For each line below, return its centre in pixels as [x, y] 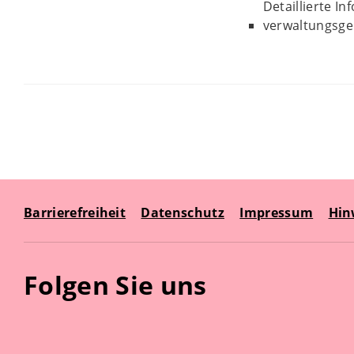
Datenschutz [183, 213]
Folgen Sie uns [115, 285]
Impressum [277, 213]
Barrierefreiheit [75, 213]
